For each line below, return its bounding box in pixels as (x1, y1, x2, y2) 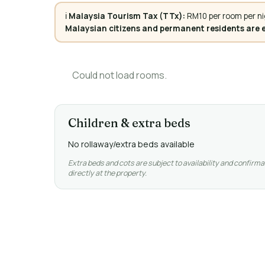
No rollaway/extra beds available (68, 138, 195, 150)
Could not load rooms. (72, 69, 167, 82)
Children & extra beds (68, 115, 190, 130)
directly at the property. (68, 168, 147, 178)
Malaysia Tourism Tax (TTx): (68, 10, 185, 21)
